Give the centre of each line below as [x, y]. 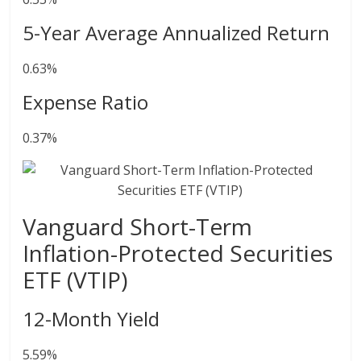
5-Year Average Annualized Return [176, 33]
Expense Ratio [86, 102]
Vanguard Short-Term [138, 226]
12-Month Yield [91, 319]
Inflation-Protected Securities [178, 253]
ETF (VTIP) [75, 280]
